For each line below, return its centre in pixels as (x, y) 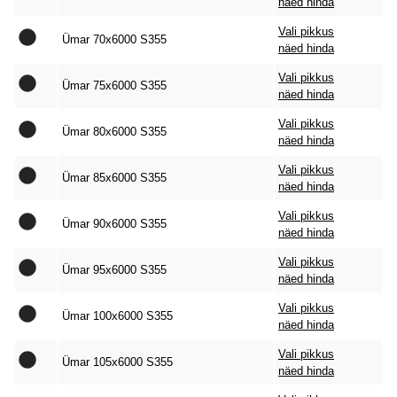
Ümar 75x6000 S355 (114, 86)
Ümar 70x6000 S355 (114, 39)
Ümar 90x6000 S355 (114, 224)
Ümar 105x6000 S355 (117, 362)
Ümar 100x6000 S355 (117, 316)
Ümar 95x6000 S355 (114, 270)
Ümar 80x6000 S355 (114, 132)
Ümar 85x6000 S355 (114, 178)
